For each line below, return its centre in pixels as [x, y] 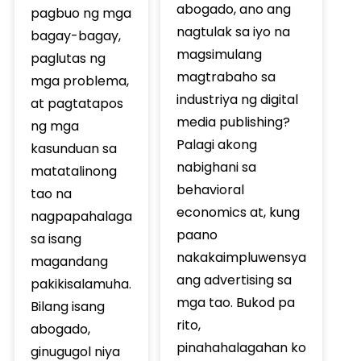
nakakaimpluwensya [241, 258]
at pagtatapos [77, 103]
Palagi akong [216, 145]
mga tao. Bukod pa [235, 303]
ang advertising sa [234, 280]
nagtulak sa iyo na [233, 32]
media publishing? [233, 122]
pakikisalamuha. [81, 284]
